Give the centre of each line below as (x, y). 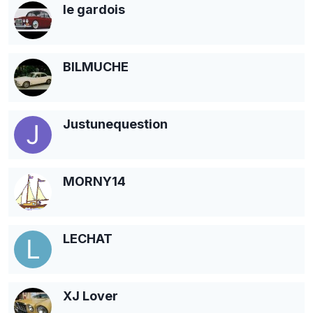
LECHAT (88, 238)
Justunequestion (115, 124)
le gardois (94, 9)
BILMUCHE (96, 66)
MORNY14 (94, 181)
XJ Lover (90, 296)
